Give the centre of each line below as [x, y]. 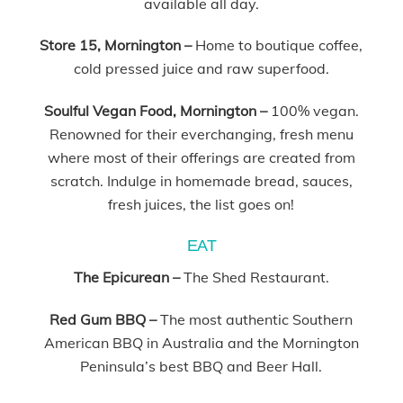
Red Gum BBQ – [105, 319]
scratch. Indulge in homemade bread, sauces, [201, 181]
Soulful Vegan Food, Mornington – [157, 111]
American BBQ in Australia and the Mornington [201, 342]
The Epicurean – [128, 277]
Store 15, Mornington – [118, 45]
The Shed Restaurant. [256, 277]
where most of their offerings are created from [201, 158]
